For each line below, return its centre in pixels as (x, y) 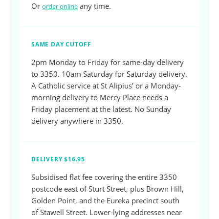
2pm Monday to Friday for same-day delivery (108, 62)
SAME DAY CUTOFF (61, 44)
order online (60, 6)
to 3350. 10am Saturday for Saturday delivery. (109, 74)
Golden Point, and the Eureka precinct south (105, 200)
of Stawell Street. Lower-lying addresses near (107, 212)
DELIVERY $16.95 (58, 159)
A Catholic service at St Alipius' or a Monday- (106, 86)
